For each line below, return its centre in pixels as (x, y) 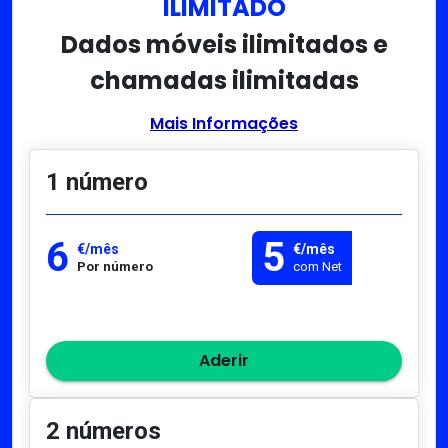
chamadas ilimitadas (224, 81)
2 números (103, 431)
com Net (317, 266)
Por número (115, 266)
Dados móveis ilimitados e (224, 45)
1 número (97, 182)
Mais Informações (224, 124)
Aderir (224, 361)
